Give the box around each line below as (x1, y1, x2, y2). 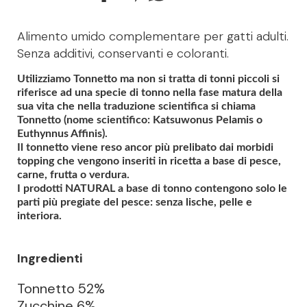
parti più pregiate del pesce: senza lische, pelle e (17, 197, 252, 208)
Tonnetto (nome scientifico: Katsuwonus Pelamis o (17, 114, 262, 126)
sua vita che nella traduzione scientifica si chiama (17, 101, 256, 112)
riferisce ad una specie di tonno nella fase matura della (17, 87, 282, 99)
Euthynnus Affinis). (17, 128, 108, 140)
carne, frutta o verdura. (17, 169, 130, 181)
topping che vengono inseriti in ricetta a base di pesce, (17, 156, 281, 167)
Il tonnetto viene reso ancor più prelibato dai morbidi (17, 142, 273, 153)
